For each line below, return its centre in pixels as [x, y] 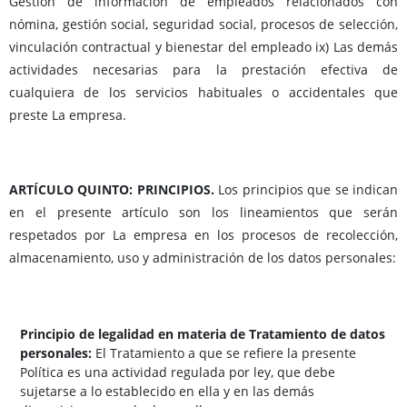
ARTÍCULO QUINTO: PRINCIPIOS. [112, 190]
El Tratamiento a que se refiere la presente [224, 353]
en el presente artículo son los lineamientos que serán [203, 213]
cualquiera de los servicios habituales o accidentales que [203, 93]
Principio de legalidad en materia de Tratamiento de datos [203, 334]
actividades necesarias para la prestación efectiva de [203, 70]
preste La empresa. [68, 115]
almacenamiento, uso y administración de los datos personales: [203, 258]
